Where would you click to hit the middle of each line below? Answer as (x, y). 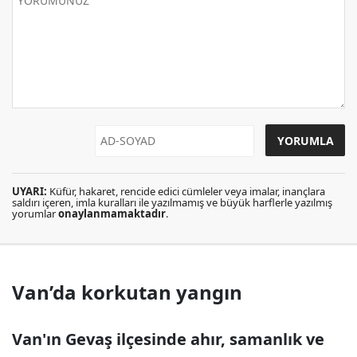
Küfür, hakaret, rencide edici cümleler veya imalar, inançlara (186, 191)
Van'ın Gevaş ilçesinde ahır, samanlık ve (168, 339)
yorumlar (35, 213)
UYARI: (29, 191)
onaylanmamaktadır (112, 213)
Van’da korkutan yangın (127, 292)
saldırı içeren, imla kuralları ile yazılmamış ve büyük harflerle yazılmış (172, 202)
